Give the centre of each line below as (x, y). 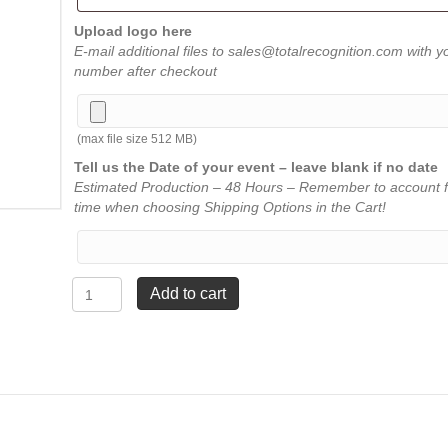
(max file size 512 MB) (136, 139)
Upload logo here (132, 31)
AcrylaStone (112, 286)
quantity (99, 426)
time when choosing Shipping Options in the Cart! (229, 207)
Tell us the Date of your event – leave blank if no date (255, 167)
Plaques (98, 306)
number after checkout (145, 71)
